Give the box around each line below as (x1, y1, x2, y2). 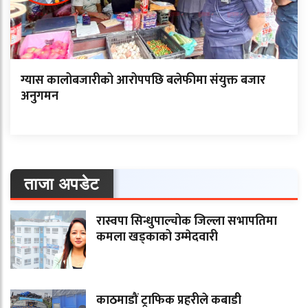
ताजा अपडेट (24, 174, 100, 193)
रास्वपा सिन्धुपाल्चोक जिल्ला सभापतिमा (96, 211, 277, 232)
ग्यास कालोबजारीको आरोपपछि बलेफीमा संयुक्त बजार (21, 70, 265, 91)
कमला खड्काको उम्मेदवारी (96, 227, 218, 248)
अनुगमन (21, 86, 58, 107)
